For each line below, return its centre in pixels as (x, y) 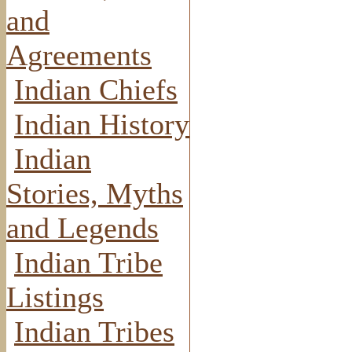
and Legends (82, 227)
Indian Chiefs (96, 89)
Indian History (102, 124)
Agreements (79, 55)
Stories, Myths (95, 193)
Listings (55, 297)
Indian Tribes (94, 331)
